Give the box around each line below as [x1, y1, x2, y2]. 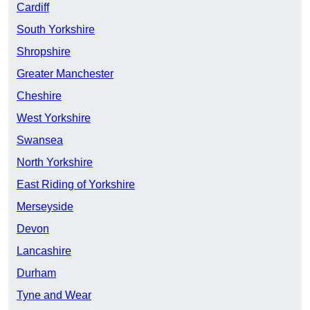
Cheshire [17, 90, 62, 102]
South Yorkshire [17, 24, 95, 36]
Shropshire [17, 46, 71, 58]
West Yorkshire [17, 112, 91, 125]
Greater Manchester [17, 68, 113, 80]
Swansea [17, 134, 63, 147]
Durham [17, 267, 56, 280]
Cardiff [17, 1, 49, 14]
